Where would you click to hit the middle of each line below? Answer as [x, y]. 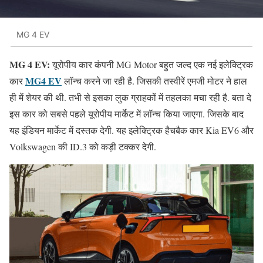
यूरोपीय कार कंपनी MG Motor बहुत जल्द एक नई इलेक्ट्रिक [151, 65]
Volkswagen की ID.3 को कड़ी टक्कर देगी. [83, 147]
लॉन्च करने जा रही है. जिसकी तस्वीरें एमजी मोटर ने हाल [154, 81]
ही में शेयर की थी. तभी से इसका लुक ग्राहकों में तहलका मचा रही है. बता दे [130, 97]
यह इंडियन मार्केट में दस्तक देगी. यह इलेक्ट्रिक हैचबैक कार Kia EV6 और [131, 130]
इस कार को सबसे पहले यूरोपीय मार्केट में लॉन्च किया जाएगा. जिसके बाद [127, 114]
